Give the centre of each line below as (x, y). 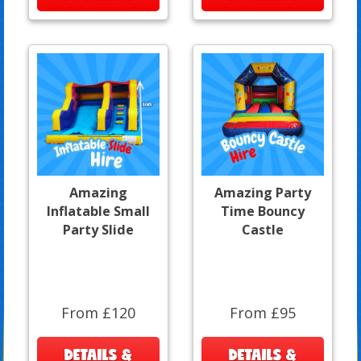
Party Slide (98, 229)
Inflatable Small (98, 211)
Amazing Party (263, 192)
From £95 (263, 312)
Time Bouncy (263, 211)
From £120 (98, 312)
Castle (263, 229)
